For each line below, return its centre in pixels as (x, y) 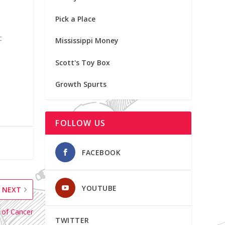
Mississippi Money (87, 41)
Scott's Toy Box (83, 62)
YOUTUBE (99, 188)
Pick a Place (76, 19)
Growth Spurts (81, 84)
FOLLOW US (81, 123)
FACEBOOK (101, 153)
